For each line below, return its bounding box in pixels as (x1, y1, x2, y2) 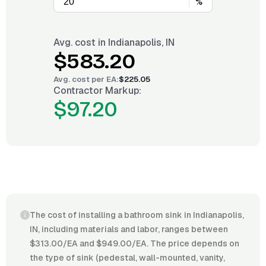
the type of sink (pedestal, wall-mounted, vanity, (30, 252, 225, 263)
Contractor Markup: (53, 84, 141, 97)
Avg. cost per (53, 74, 106, 84)
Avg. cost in (53, 36, 108, 49)
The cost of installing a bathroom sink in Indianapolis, (30, 210, 244, 220)
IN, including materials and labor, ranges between (30, 224, 228, 235)
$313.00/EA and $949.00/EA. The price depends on (30, 238, 239, 249)
